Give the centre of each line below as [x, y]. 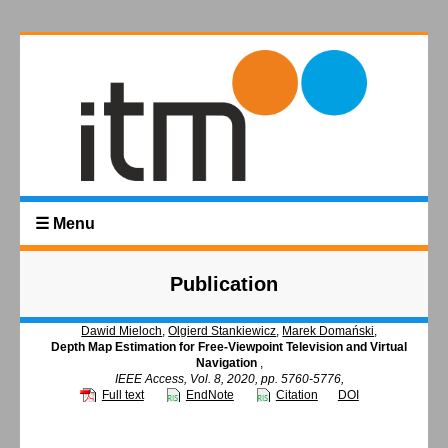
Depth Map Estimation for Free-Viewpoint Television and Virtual [229, 347]
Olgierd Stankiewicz [222, 331]
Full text [122, 395]
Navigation [227, 363]
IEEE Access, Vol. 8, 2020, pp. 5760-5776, [229, 379]
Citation [296, 395]
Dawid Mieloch [122, 331]
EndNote [209, 395]
